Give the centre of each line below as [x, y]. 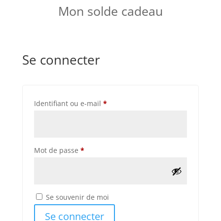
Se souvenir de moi [77, 197]
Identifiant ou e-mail [68, 103]
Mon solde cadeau [110, 11]
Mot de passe [57, 150]
